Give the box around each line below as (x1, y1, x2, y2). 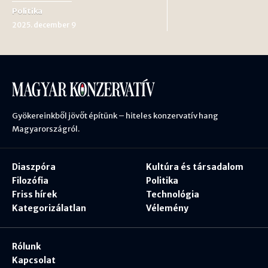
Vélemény (146, 203, 188, 214)
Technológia (146, 189, 199, 200)
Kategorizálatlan (12, 203, 86, 214)
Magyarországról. (12, 124, 80, 135)
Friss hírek (12, 189, 57, 200)
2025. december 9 (12, 20, 77, 30)
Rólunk (12, 241, 41, 252)
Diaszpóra (12, 162, 56, 173)
